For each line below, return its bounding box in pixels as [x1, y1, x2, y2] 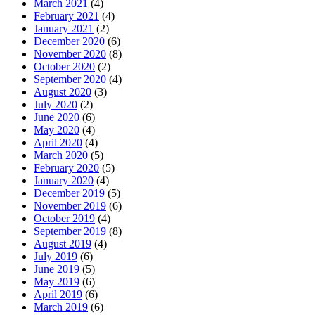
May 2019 [34, 276, 79, 288]
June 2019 [34, 263, 79, 276]
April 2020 [34, 136, 82, 149]
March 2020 [34, 149, 88, 162]
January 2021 [34, 22, 94, 35]
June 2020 [34, 111, 79, 124]
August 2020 [34, 86, 91, 98]
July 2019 [34, 250, 77, 263]
